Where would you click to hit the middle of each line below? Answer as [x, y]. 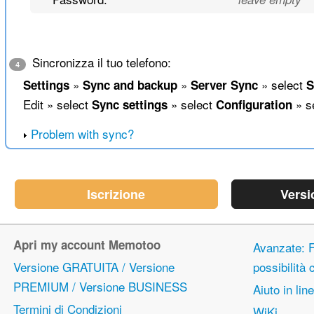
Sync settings [129, 105]
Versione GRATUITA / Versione [94, 267]
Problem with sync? [82, 134]
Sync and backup [130, 85]
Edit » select [57, 104]
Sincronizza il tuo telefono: [100, 62]
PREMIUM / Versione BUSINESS [100, 287]
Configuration [254, 105]
